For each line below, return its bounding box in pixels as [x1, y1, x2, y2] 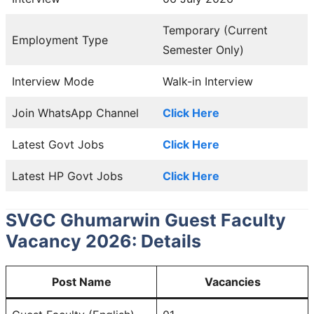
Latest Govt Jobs [12, 137, 104, 151]
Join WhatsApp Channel [12, 105, 139, 120]
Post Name [51, 274, 111, 289]
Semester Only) [163, 42, 244, 57]
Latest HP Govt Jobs [12, 168, 123, 183]
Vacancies [204, 274, 261, 289]
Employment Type [12, 32, 108, 47]
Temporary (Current [163, 22, 268, 37]
